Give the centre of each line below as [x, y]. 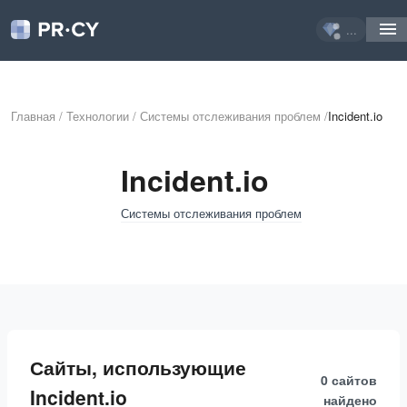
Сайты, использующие [138, 367]
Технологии [98, 116]
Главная [33, 116]
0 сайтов [349, 379]
